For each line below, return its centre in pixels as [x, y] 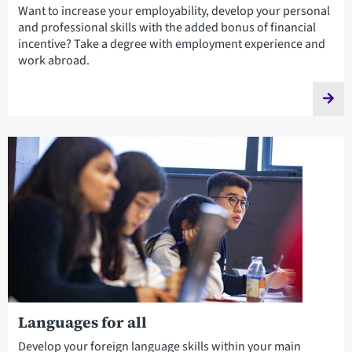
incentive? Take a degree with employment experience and [171, 44]
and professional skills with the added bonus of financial [167, 27]
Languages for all [82, 323]
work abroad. [53, 60]
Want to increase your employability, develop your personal [174, 11]
